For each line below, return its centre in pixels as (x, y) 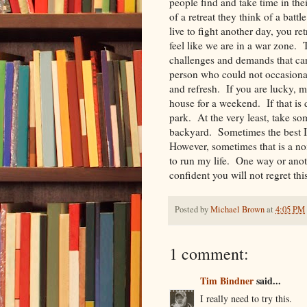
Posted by (193, 209)
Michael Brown (237, 209)
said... (267, 281)
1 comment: (209, 254)
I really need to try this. (246, 299)
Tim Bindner (227, 281)
